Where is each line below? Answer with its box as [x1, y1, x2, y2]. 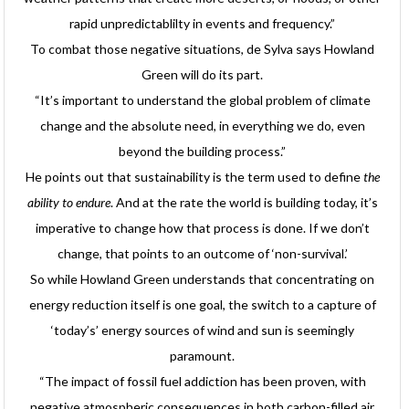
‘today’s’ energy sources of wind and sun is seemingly [50, 322, 354, 339]
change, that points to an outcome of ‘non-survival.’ [57, 246, 348, 262]
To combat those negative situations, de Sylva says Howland [30, 41, 375, 58]
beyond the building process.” [119, 143, 287, 160]
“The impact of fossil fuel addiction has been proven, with [38, 373, 366, 390]
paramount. [170, 348, 236, 364]
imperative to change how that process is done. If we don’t [35, 220, 370, 236]
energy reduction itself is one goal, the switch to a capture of [28, 297, 376, 313]
